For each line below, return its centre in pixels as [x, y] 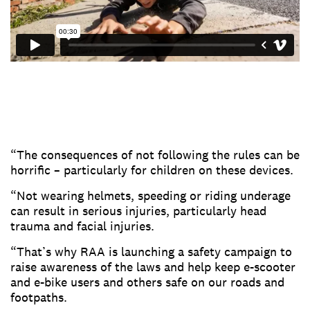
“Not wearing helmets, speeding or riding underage [151, 196]
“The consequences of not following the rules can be [155, 155]
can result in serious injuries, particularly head [138, 211]
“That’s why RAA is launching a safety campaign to [151, 252]
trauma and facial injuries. [82, 226]
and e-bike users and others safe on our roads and [147, 282]
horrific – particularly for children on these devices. [152, 170]
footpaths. [39, 298]
